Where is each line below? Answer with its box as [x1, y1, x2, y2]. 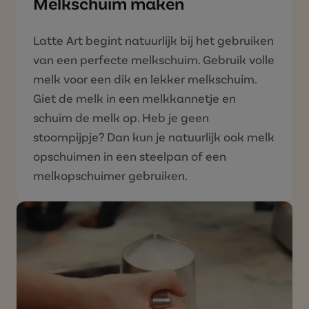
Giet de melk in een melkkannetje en [33, 90, 236, 106]
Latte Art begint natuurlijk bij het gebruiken [33, 32, 274, 48]
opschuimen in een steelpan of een [33, 148, 226, 164]
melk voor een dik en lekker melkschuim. [33, 71, 257, 87]
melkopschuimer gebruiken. [33, 168, 188, 183]
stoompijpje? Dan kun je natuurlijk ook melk [33, 129, 275, 145]
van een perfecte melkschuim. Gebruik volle [33, 52, 275, 68]
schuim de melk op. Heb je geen [33, 110, 209, 126]
